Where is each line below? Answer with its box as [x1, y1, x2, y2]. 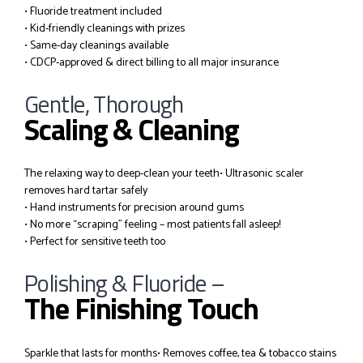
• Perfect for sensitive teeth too [24, 233, 165, 251]
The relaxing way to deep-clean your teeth [24, 164, 220, 183]
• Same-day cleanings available [24, 36, 169, 55]
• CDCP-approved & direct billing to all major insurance [24, 53, 279, 72]
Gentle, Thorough [24, 85, 184, 122]
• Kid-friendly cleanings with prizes [24, 19, 185, 38]
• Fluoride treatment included [24, 2, 162, 21]
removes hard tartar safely [24, 181, 147, 200]
